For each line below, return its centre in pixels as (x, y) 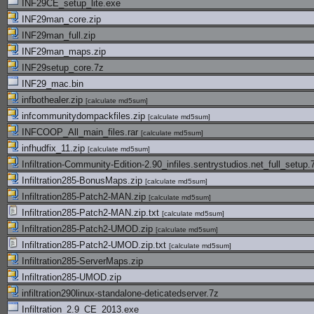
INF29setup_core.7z (61, 68)
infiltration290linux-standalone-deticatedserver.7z (119, 293)
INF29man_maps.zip (62, 52)
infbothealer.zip (52, 100)
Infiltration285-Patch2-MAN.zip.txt (90, 213)
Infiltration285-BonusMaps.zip (82, 180)
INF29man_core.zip (60, 19)
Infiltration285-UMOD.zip (70, 277)
